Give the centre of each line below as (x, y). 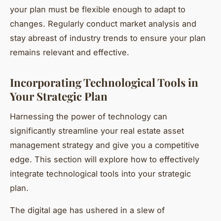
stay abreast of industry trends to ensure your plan (108, 38)
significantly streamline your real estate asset (97, 130)
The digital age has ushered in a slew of (87, 210)
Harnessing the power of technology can (89, 116)
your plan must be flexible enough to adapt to (98, 9)
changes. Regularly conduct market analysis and (103, 23)
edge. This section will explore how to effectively (105, 159)
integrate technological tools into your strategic (100, 173)
